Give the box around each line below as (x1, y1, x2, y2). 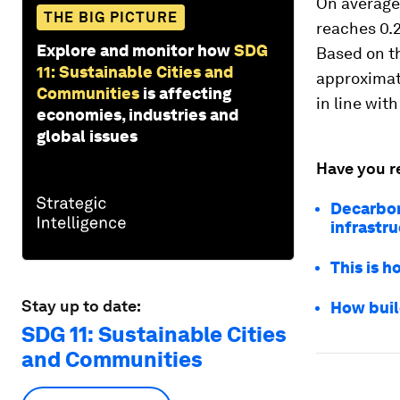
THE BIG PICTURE (44, 8, 178, 26)
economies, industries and (37, 104, 238, 124)
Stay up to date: (21, 296, 141, 315)
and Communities (21, 346, 203, 372)
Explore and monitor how (37, 40, 230, 60)
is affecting (143, 83, 231, 103)
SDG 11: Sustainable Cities (21, 321, 287, 347)
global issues (37, 126, 137, 146)
